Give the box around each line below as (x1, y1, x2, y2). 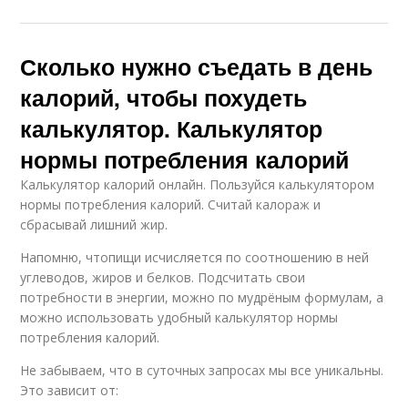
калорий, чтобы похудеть (20, 81, 308, 114)
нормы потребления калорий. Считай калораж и (20, 196, 321, 213)
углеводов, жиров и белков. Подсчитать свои (20, 269, 306, 286)
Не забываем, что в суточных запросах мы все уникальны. (20, 362, 384, 379)
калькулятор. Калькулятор (20, 112, 323, 145)
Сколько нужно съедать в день (20, 50, 373, 83)
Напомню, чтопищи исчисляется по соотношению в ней (20, 249, 370, 266)
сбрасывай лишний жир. (20, 216, 168, 233)
